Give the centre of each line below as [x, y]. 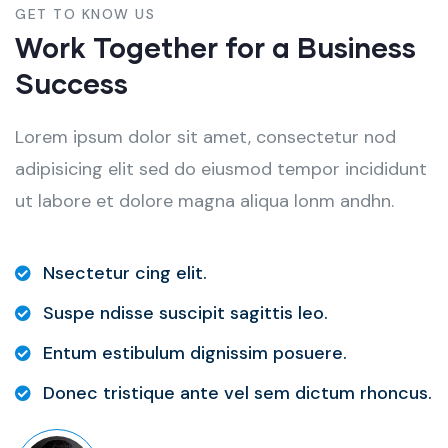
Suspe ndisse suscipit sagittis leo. [185, 313]
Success [71, 83]
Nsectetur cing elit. [125, 273]
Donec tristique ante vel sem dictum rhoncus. [237, 393]
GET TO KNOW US [85, 14]
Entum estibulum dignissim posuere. [195, 353]
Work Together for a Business [215, 47]
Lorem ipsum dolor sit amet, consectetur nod [205, 137]
